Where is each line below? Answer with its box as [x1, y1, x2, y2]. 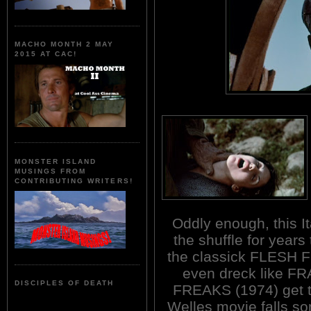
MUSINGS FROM [15, 167, 87, 175]
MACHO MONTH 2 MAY [15, 40, 115, 49]
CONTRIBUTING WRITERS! [15, 176, 133, 185]
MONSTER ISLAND [15, 157, 97, 165]
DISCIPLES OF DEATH [15, 279, 115, 287]
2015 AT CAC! [15, 50, 78, 58]
